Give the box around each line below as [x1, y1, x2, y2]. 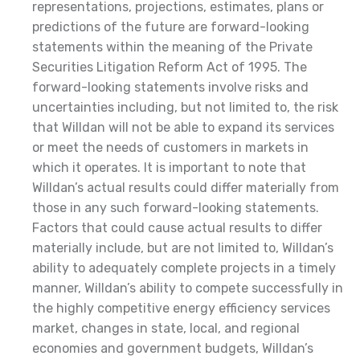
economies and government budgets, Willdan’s [32, 340, 313, 356]
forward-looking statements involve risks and [32, 79, 309, 95]
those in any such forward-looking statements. [32, 199, 319, 215]
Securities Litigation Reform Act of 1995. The [32, 59, 307, 75]
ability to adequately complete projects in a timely [32, 260, 336, 276]
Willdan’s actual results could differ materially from [32, 179, 339, 195]
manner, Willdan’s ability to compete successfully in [32, 280, 343, 296]
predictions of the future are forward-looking [32, 18, 309, 35]
